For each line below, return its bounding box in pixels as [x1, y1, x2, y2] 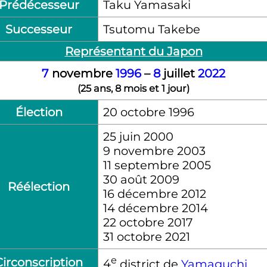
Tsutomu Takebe [103, 21, 200, 36]
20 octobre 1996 [103, 104, 194, 119]
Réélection [8, 179, 70, 194]
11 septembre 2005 [103, 157, 211, 172]
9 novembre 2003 [103, 143, 206, 158]
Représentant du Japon [64, 44, 203, 58]
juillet [160, 66, 198, 80]
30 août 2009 [103, 172, 179, 187]
